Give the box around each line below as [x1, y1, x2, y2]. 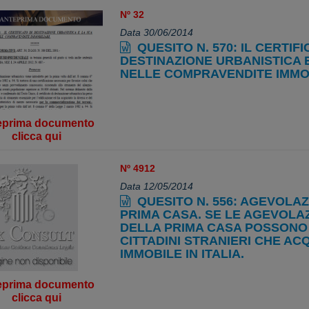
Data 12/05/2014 [119, 180, 193, 192]
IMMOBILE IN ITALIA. [119, 246, 244, 261]
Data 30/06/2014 [119, 27, 193, 39]
